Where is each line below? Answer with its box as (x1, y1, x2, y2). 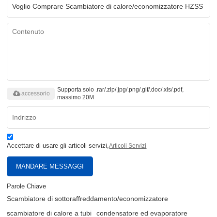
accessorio (21, 90, 50, 97)
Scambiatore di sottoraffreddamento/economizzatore (7, 195, 169, 203)
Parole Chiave (7, 183, 46, 190)
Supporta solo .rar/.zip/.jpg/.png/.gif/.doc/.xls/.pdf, (57, 86, 184, 93)
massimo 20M (57, 94, 94, 101)
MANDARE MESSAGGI (16, 163, 84, 170)
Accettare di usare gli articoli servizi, (7, 142, 109, 150)
